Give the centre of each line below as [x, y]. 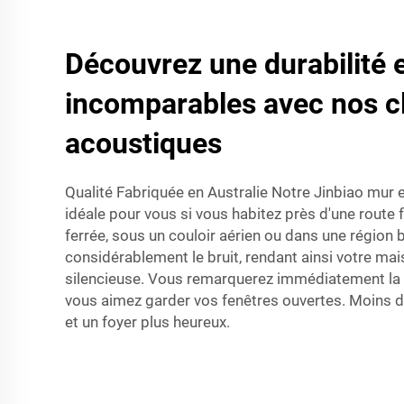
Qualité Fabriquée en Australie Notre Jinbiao [216, 192]
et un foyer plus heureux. [147, 321]
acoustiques [143, 143]
